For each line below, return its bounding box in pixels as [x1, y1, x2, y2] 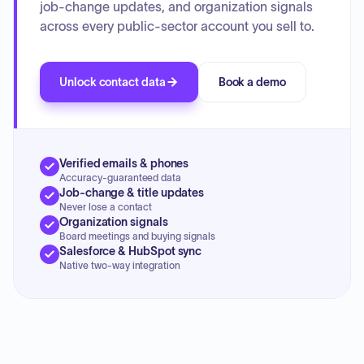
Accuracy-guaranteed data [59, 172, 182, 183]
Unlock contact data [59, 76, 166, 89]
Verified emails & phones [59, 157, 189, 170]
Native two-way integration [59, 260, 181, 271]
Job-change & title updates [59, 186, 205, 199]
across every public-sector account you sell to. [40, 19, 314, 33]
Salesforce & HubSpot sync [59, 245, 202, 258]
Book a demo [218, 76, 286, 89]
